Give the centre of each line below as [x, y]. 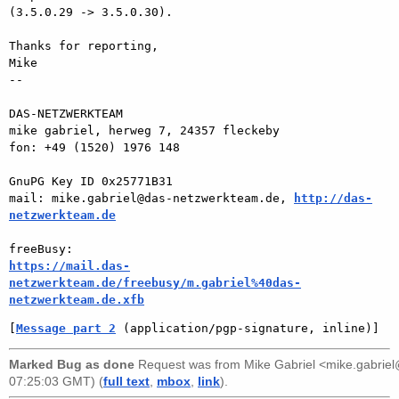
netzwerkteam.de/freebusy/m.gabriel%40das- [155, 282]
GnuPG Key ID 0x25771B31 [91, 181]
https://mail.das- [69, 265]
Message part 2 [66, 328]
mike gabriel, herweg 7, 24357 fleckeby [144, 130]
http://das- [333, 198]
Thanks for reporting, [84, 45]
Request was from [189, 364]
